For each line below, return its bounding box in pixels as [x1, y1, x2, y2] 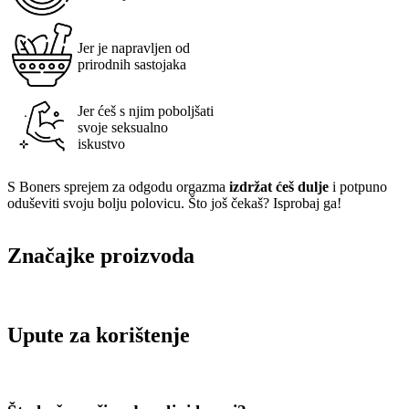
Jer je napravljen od [78, 39, 190, 56]
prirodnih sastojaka [78, 56, 186, 72]
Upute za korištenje [7, 323, 190, 348]
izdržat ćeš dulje [229, 178, 329, 194]
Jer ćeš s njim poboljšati [78, 102, 214, 119]
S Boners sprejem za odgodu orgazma [7, 178, 229, 194]
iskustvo [78, 135, 125, 152]
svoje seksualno [78, 119, 168, 135]
